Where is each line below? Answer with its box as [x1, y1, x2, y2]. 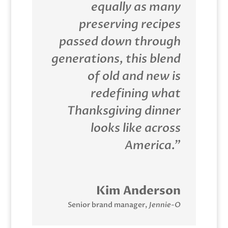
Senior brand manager [68, 199, 146, 210]
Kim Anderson [96, 182, 181, 198]
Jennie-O [149, 199, 181, 210]
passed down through [59, 33, 181, 49]
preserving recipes [79, 16, 181, 32]
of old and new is [88, 68, 181, 84]
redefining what [91, 85, 181, 101]
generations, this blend [51, 50, 181, 67]
